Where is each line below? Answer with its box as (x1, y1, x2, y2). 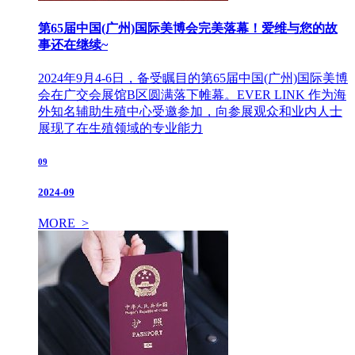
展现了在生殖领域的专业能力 (38, 121, 203, 136)
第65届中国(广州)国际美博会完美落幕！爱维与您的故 (38, 21, 338, 35)
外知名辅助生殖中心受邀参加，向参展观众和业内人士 (38, 105, 342, 119)
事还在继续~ (38, 37, 108, 52)
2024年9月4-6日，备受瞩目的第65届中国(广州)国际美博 (38, 71, 348, 86)
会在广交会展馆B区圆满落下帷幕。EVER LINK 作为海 (38, 88, 346, 102)
